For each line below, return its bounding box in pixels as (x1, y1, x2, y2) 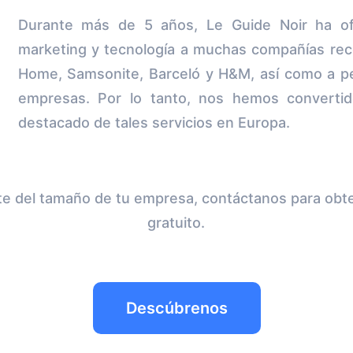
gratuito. (147, 214, 206, 231)
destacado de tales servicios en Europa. (17, 114, 290, 131)
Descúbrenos (125, 299, 228, 318)
